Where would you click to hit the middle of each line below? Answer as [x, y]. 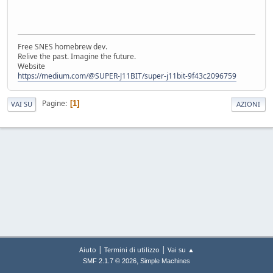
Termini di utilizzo [132, 250]
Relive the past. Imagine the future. [77, 56]
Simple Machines [165, 261]
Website [31, 66]
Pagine [54, 104]
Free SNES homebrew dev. [62, 46]
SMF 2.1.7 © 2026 [110, 261]
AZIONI [248, 104]
